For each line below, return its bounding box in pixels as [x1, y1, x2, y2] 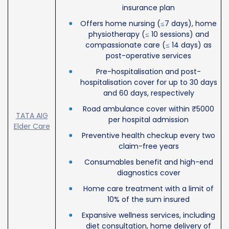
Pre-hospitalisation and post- [96, 66, 201, 77]
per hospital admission [108, 114, 189, 125]
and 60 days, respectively [103, 87, 194, 98]
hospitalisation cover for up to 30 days [80, 77, 217, 87]
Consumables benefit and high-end [84, 156, 213, 167]
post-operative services [106, 50, 191, 61]
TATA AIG [15, 110, 48, 121]
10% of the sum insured [107, 194, 190, 204]
